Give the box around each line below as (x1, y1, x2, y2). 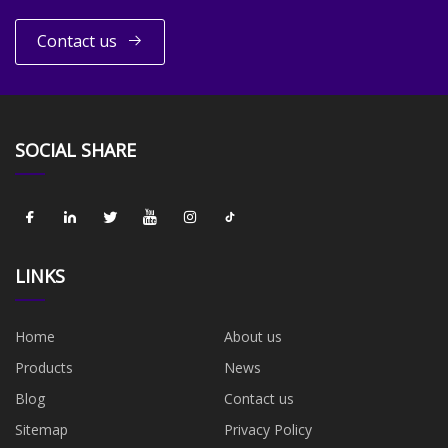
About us (224, 326, 282, 346)
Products (15, 357, 73, 377)
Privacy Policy (224, 419, 312, 439)
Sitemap (15, 419, 68, 439)
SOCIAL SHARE (15, 137, 136, 162)
